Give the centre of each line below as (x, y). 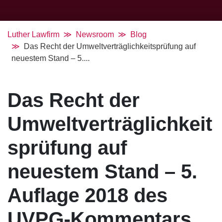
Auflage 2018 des (87, 195)
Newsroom (95, 35)
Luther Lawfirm (33, 35)
